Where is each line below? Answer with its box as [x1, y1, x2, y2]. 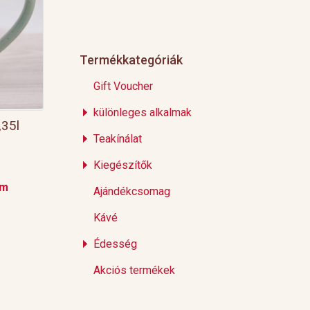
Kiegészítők [93, 158, 153, 172]
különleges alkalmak [93, 106, 192, 120]
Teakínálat [93, 132, 143, 146]
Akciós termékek [93, 264, 176, 277]
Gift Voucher [93, 80, 154, 93]
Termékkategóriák [80, 53, 183, 68]
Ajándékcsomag [93, 185, 171, 199]
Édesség [93, 237, 138, 251]
